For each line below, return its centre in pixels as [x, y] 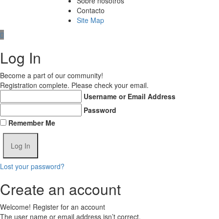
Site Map [90, 20]
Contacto [91, 11]
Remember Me [32, 123]
